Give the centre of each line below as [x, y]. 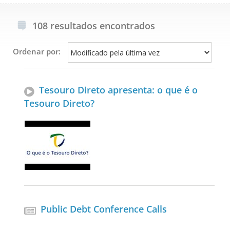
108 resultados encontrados [94, 26]
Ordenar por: [37, 51]
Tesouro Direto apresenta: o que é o [118, 90]
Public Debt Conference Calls [104, 209]
